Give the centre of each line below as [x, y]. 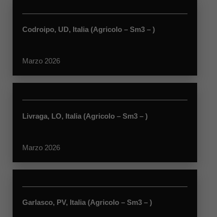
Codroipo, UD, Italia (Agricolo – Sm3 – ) [88, 29]
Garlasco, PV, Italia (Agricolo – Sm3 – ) [87, 202]
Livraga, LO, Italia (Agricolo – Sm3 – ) [85, 116]
